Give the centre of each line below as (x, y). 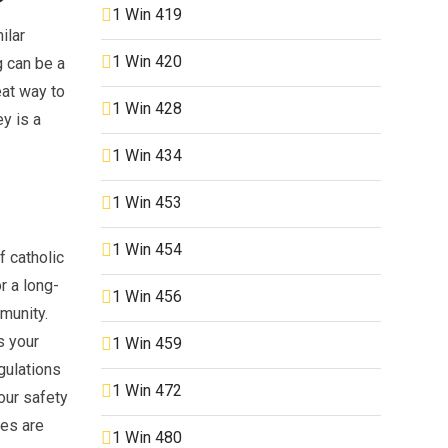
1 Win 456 (147, 296)
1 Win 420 (147, 61)
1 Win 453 (147, 202)
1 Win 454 (147, 249)
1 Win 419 (147, 14)
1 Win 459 (147, 343)
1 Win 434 (147, 155)
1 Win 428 (147, 108)
